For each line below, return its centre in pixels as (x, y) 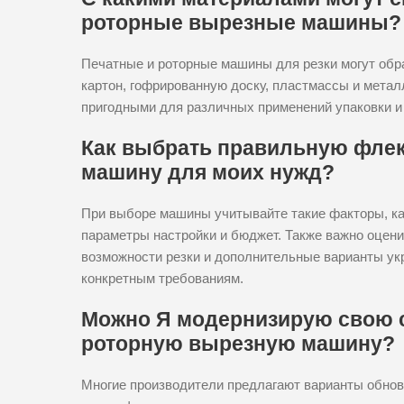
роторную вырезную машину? (238, 343)
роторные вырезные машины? (241, 22)
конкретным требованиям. (162, 278)
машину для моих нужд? (208, 172)
